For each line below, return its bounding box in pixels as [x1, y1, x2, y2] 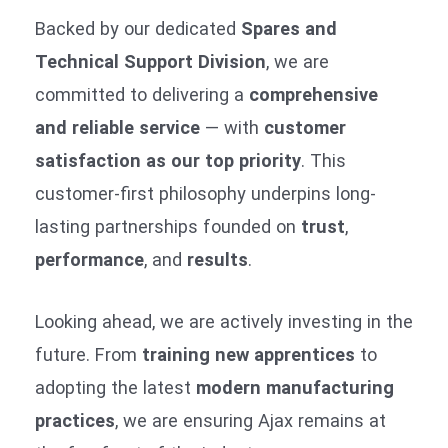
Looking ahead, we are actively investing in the [35, 311, 413, 333]
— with [200, 116, 264, 138]
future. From [35, 344, 142, 366]
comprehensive [249, 83, 378, 105]
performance [35, 248, 144, 270]
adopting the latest [35, 377, 196, 399]
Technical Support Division [35, 50, 266, 72]
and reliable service [35, 116, 200, 138]
